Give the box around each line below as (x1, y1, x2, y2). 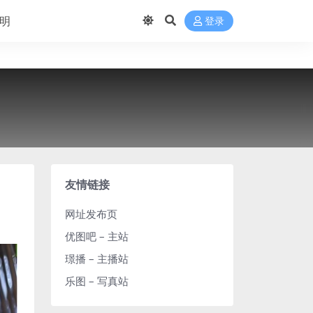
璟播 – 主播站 (65, 252, 129, 265)
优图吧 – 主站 (65, 229, 129, 243)
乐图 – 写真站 (65, 274, 129, 288)
